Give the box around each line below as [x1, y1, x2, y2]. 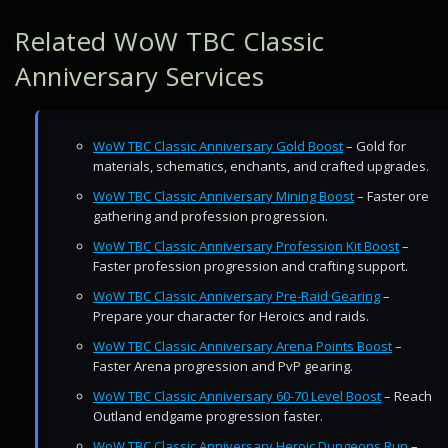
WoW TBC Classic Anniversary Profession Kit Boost [93, 237, 399, 255]
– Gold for [343, 137, 406, 155]
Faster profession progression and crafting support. [93, 257, 408, 275]
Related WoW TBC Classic [15, 24, 325, 59]
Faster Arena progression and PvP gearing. [93, 357, 353, 375]
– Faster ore [354, 187, 429, 205]
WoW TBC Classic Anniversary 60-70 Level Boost [93, 387, 381, 405]
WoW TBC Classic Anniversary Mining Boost [93, 187, 354, 205]
